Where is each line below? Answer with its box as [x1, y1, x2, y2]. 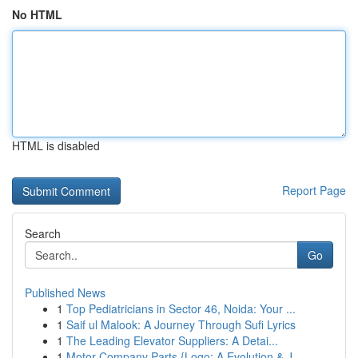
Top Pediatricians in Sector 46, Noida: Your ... [66, 300, 296, 316]
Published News [25, 284, 105, 300]
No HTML [12, 6, 62, 22]
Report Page [282, 182, 346, 198]
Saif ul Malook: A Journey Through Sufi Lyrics [66, 316, 296, 332]
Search [25, 225, 61, 241]
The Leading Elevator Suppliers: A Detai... [66, 332, 278, 348]
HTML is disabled [12, 137, 100, 153]
